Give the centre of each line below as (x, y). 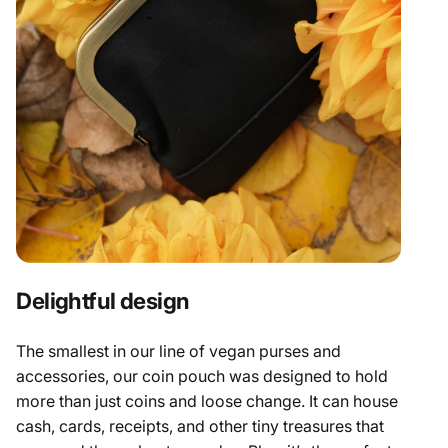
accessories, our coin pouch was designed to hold (202, 375)
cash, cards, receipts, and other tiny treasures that (200, 425)
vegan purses (259, 350)
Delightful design (103, 300)
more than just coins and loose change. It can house (207, 400)
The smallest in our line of (113, 350)
